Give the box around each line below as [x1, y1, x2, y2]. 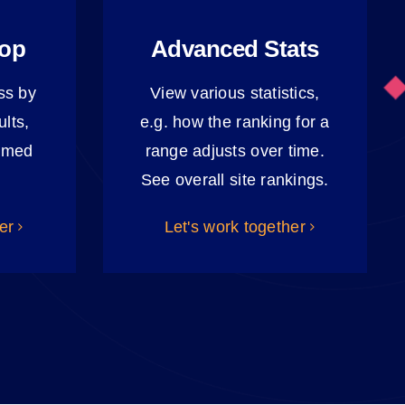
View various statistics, [150, 84, 320, 103]
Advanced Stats [150, 35, 319, 63]
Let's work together [164, 218, 306, 237]
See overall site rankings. [140, 171, 329, 190]
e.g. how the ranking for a [139, 113, 330, 132]
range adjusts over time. [145, 142, 325, 161]
